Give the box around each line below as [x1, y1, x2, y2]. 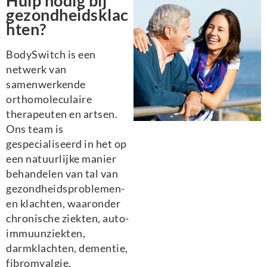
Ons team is [6, 122, 64, 135]
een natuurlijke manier [6, 151, 116, 165]
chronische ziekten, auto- [6, 211, 129, 225]
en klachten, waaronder [6, 196, 120, 210]
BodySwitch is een [6, 47, 96, 61]
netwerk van [6, 62, 67, 76]
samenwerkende [6, 77, 86, 91]
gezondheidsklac [6, 4, 129, 24]
